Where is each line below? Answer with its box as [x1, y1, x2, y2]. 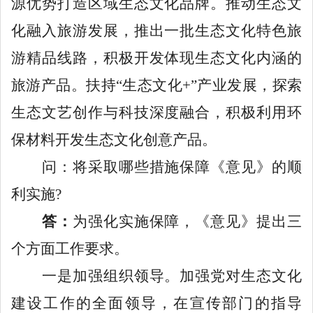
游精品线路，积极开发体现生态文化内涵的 [11, 49, 302, 66]
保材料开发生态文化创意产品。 [11, 131, 217, 148]
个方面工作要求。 [11, 240, 129, 257]
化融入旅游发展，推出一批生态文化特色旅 [11, 22, 302, 39]
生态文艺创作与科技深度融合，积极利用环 [11, 103, 302, 121]
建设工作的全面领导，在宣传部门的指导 [11, 294, 302, 312]
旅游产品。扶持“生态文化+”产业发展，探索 [11, 76, 302, 94]
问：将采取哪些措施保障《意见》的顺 [41, 158, 303, 175]
